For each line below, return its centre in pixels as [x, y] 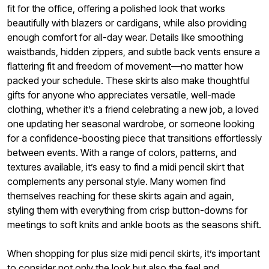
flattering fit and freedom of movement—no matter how [125, 66]
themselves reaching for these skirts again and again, [121, 196]
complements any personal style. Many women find [116, 182]
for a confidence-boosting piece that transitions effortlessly [134, 138]
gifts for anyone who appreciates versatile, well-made [121, 95]
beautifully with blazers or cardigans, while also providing [127, 23]
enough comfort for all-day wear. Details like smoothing [125, 38]
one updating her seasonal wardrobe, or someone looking [131, 124]
